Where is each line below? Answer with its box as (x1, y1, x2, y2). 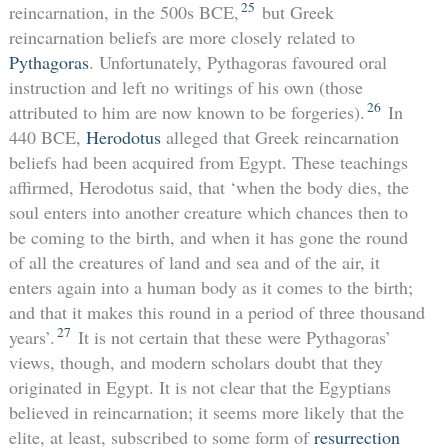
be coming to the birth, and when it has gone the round (8, 224, 408, 249)
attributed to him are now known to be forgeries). (8, 99, 365, 124)
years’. (8, 324, 55, 349)
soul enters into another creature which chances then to (8, 199, 408, 224)
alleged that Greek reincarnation (160, 124, 399, 149)
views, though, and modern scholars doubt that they (8, 349, 383, 374)
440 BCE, (8, 124, 86, 149)
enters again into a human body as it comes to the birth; (8, 274, 413, 299)
